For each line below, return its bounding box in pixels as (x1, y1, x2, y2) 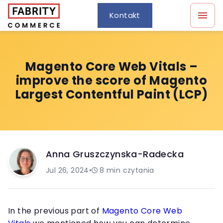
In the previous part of (8, 205, 102, 217)
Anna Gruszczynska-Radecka (46, 148, 184, 160)
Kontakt (110, 10, 140, 20)
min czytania (107, 165, 154, 175)
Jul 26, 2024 (46, 165, 89, 175)
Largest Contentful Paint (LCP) (15, 86, 208, 103)
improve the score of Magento (15, 72, 208, 89)
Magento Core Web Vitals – (25, 58, 198, 75)
